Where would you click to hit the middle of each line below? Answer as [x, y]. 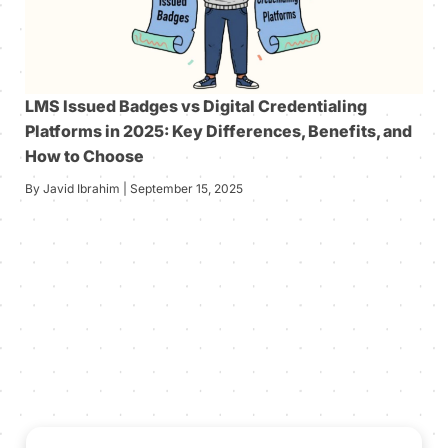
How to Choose [84, 156]
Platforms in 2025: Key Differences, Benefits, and [218, 131]
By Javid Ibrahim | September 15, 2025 [134, 189]
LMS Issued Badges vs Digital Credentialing [196, 106]
